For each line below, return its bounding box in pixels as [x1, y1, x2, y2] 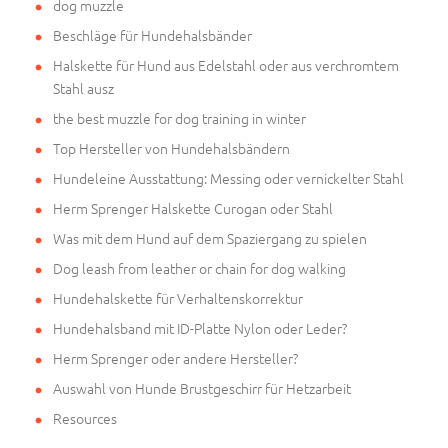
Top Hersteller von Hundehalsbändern [53, 137, 290, 158]
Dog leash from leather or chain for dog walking [53, 257, 346, 278]
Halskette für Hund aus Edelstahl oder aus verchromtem [53, 54, 399, 75]
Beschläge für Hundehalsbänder [53, 24, 252, 45]
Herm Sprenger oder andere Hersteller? [53, 347, 298, 368]
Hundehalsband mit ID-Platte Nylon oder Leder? [53, 317, 347, 338]
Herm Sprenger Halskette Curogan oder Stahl [53, 197, 333, 218]
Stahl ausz [53, 77, 114, 98]
